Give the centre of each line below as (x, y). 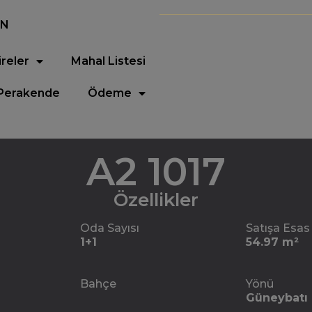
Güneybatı (276, 298)
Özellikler (156, 200)
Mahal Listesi (109, 61)
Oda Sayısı (110, 228)
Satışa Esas (278, 228)
